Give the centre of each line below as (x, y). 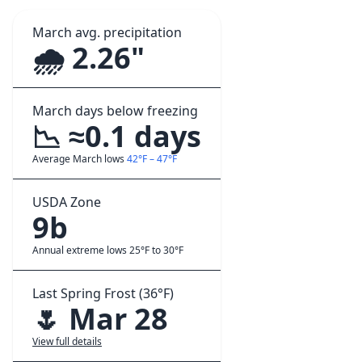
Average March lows (80, 159)
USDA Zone (67, 202)
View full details (67, 341)
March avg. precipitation (107, 32)
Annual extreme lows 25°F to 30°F (108, 250)
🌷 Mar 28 (100, 319)
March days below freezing (115, 111)
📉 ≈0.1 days (117, 136)
